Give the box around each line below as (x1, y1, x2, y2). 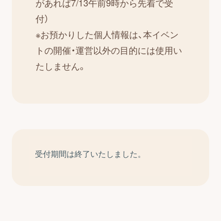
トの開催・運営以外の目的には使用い (35, 43, 182, 57)
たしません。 (35, 59, 86, 73)
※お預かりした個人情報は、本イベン (35, 28, 179, 41)
